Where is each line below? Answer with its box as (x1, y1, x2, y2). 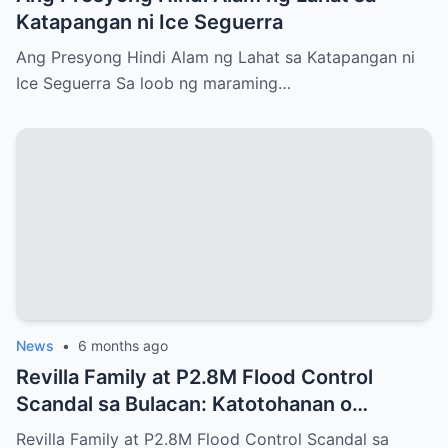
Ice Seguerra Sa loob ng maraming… (16, 72, 291, 93)
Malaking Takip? (16, 418, 170, 443)
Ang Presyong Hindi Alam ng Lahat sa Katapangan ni (16, 46, 415, 67)
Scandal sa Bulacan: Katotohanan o (16, 391, 352, 416)
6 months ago (78, 336, 168, 354)
